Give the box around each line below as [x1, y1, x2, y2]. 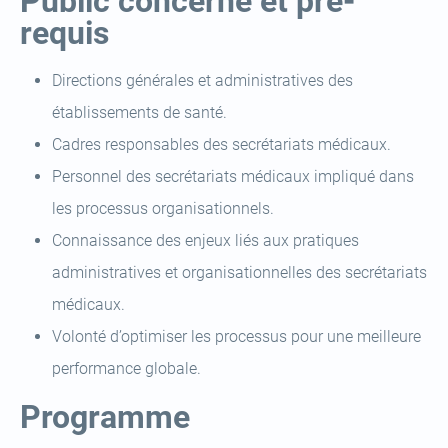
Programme [20, 398, 190, 436]
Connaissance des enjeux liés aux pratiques [52, 231, 359, 250]
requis [20, 14, 109, 52]
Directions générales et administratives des [52, 71, 353, 90]
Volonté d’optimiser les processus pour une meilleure [52, 327, 421, 346]
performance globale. [52, 359, 201, 378]
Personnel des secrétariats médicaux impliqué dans [52, 167, 414, 186]
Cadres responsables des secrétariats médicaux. [52, 135, 391, 154]
